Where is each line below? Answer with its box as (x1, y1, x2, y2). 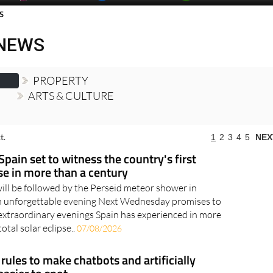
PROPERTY (32, 94, 88, 108)
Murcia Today (33, 6, 93, 23)
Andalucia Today (196, 6, 269, 23)
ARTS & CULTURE (27, 110, 114, 124)
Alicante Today (112, 6, 177, 23)
